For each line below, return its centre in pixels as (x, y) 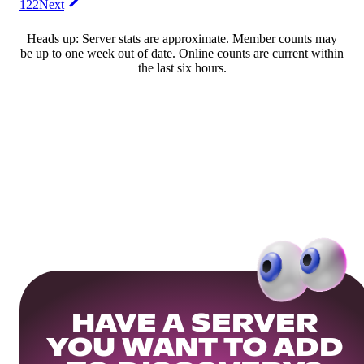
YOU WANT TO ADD (195, 349)
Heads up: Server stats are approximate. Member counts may (182, 39)
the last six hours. (182, 68)
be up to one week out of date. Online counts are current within (182, 54)
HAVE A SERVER (195, 324)
